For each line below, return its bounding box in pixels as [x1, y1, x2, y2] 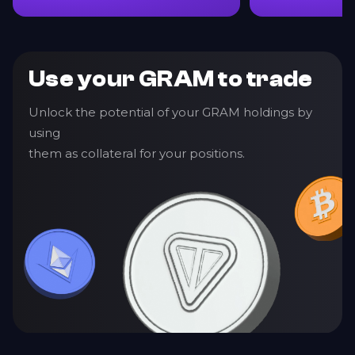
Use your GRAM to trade [29, 67, 313, 93]
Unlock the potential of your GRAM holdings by [29, 105, 312, 120]
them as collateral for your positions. [29, 146, 245, 162]
